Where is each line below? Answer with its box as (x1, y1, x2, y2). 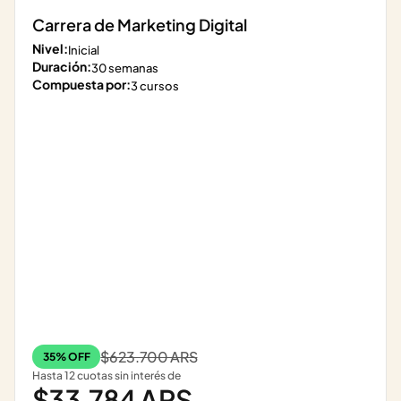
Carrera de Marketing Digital (32, 14, 247, 35)
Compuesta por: (32, 76, 131, 92)
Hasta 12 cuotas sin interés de (32, 369, 181, 382)
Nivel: (32, 40, 68, 56)
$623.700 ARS (100, 347, 198, 366)
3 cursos (131, 79, 179, 93)
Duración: (32, 58, 91, 74)
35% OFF (43, 350, 90, 363)
